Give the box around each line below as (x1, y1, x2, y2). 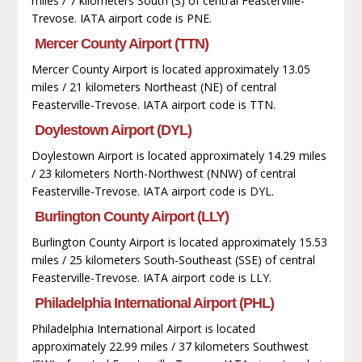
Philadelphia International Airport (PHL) (34, 294, 274, 311)
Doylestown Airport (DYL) (34, 121, 192, 138)
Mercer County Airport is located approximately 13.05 (31, 61, 310, 77)
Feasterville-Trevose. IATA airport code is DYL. (31, 183, 274, 199)
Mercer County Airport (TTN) (34, 35, 208, 52)
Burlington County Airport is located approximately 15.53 (31, 234, 327, 250)
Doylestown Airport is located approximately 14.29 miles (31, 147, 326, 163)
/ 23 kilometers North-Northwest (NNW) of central (31, 165, 296, 181)
